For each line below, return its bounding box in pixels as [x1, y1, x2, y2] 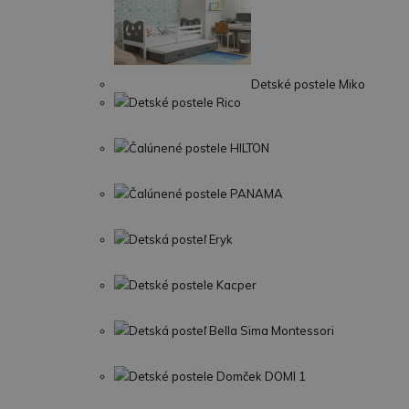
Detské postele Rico [129, 95, 241, 110]
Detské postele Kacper [129, 278, 257, 292]
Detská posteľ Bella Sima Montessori [129, 323, 334, 338]
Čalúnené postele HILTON [129, 141, 269, 155]
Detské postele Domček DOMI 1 [129, 369, 306, 383]
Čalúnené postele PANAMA [129, 186, 283, 201]
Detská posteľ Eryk [129, 232, 233, 246]
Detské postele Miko [251, 77, 365, 91]
